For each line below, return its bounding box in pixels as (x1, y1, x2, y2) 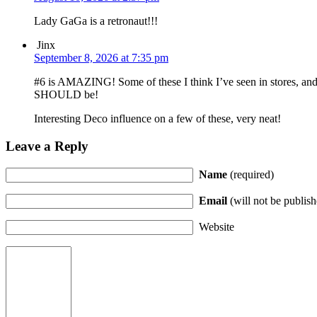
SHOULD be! (34, 88, 98, 101)
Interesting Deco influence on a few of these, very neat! (34, 113, 281, 125)
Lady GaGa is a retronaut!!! (34, 15, 158, 28)
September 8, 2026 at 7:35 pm (34, 52, 168, 64)
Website (199, 220, 234, 233)
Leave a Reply (6, 139, 88, 154)
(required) (227, 168, 274, 180)
